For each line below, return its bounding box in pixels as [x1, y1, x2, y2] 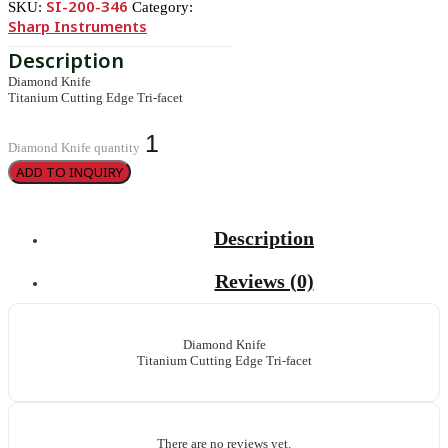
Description [214, 227, 314, 249]
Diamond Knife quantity [8, 140, 140, 155]
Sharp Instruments [8, 16, 147, 36]
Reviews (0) [214, 270, 314, 292]
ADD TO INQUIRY [16, 163, 123, 181]
